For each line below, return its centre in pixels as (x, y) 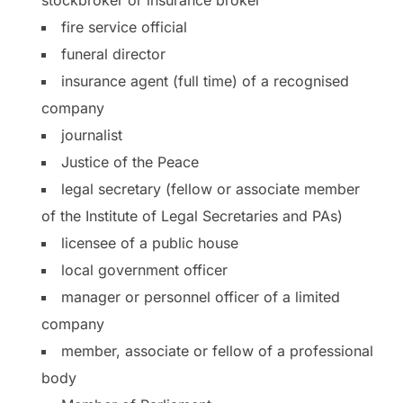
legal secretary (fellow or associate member (210, 188)
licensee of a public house (150, 242)
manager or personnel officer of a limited (201, 296)
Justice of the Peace (130, 161)
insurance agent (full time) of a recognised (205, 81)
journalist (92, 134)
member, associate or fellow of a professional (217, 350)
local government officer (144, 269)
